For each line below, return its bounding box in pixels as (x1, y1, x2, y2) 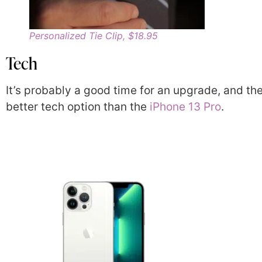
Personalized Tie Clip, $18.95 (29, 29, 158, 42)
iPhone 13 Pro (150, 99, 221, 113)
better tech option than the (6, 99, 150, 113)
